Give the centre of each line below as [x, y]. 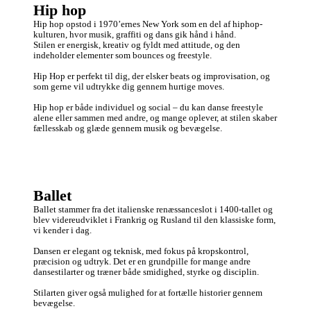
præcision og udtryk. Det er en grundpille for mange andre [142, 261]
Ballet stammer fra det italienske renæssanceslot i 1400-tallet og [153, 209]
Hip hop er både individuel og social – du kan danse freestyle [148, 107]
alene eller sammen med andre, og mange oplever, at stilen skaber [155, 118]
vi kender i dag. [64, 230]
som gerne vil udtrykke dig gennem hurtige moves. [129, 86]
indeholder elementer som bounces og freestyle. [124, 55]
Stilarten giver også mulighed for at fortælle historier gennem [148, 293]
